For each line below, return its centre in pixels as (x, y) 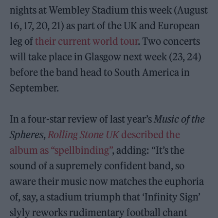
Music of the (180, 119)
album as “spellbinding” (61, 150)
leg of (23, 41)
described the (151, 134)
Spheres (27, 134)
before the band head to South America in (100, 72)
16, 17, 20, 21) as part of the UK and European (105, 25)
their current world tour (87, 41)
